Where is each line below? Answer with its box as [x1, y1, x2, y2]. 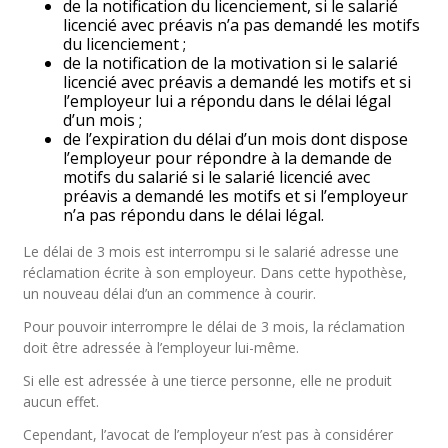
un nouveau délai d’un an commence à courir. [23, 284, 317, 303]
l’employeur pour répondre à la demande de [63, 147, 393, 169]
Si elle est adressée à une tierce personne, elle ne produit [23, 371, 393, 390]
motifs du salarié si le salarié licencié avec [63, 166, 371, 188]
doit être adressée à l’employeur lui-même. [23, 338, 300, 357]
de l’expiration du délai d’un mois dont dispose [63, 128, 409, 150]
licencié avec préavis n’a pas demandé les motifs [63, 14, 421, 36]
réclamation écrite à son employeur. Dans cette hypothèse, [23, 263, 408, 282]
